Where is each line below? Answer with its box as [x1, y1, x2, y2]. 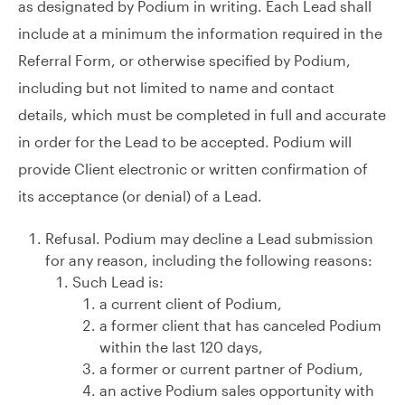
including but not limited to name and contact [18, 79, 334, 96]
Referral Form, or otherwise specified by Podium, [18, 52, 351, 69]
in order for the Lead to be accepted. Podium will [18, 133, 352, 150]
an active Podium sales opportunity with [99, 381, 374, 399]
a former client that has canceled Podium [99, 316, 381, 334]
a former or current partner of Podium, [99, 360, 363, 377]
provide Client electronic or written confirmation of [18, 160, 368, 177]
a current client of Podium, [99, 295, 282, 312]
